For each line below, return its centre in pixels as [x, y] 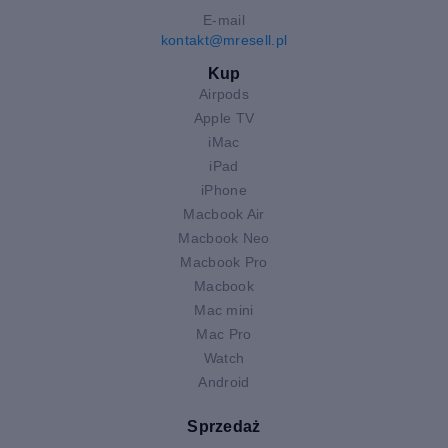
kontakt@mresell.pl [224, 39]
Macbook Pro [224, 261]
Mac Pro [224, 333]
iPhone [224, 189]
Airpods [224, 93]
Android [224, 381]
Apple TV [224, 117]
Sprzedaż [224, 426]
